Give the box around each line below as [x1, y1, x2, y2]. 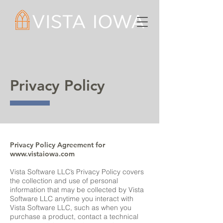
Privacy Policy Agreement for [10, 140, 105, 149]
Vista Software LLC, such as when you [10, 203, 131, 212]
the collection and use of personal [10, 176, 118, 185]
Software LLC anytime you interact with [10, 194, 133, 203]
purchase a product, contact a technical [10, 212, 138, 221]
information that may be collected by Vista [10, 185, 144, 194]
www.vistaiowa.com [10, 149, 75, 158]
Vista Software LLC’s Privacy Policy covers [10, 167, 144, 176]
